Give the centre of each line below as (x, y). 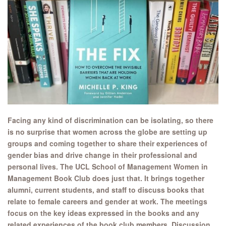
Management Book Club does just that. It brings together (106, 178)
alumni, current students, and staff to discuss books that (106, 190)
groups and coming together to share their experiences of (107, 144)
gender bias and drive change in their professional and (102, 155)
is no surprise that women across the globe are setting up (107, 132)
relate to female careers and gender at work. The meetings (107, 202)
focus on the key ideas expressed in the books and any (103, 213)
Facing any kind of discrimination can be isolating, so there (110, 120)
